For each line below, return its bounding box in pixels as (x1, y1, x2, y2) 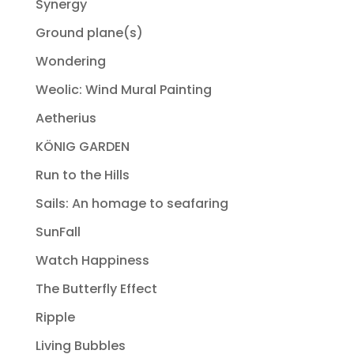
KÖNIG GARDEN (35, 137, 130, 156)
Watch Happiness (35, 251, 149, 270)
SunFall (35, 223, 81, 242)
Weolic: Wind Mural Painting (35, 81, 212, 100)
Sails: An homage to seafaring (35, 194, 228, 213)
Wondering (35, 52, 106, 71)
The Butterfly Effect (35, 280, 157, 299)
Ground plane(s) (35, 24, 143, 43)
